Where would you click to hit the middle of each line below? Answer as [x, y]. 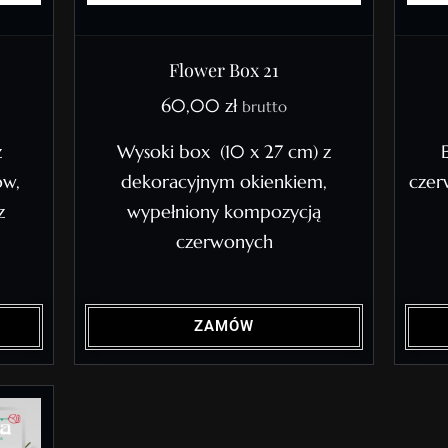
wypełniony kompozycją [224, 211]
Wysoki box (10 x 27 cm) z [224, 151]
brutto [264, 106]
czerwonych [224, 241]
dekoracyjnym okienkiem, [224, 181]
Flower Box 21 [224, 69]
